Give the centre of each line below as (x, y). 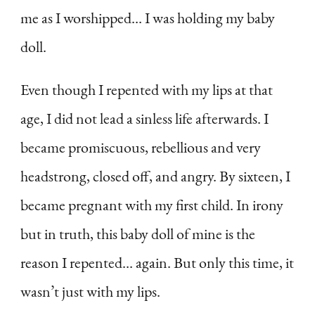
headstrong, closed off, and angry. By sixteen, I (155, 176)
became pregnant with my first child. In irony (152, 205)
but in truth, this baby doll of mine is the (138, 233)
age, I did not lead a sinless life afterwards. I (144, 118)
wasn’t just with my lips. (90, 291)
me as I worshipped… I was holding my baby (148, 18)
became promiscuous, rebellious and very (141, 147)
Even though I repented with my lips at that (147, 89)
